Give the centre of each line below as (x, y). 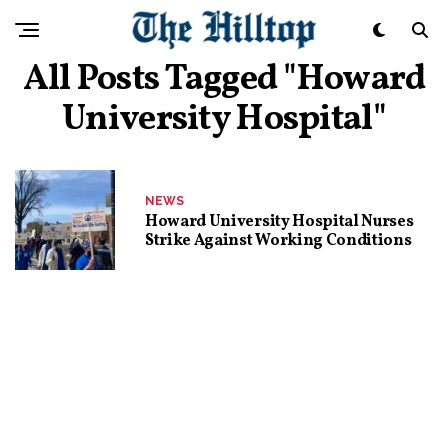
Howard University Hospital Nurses (279, 221)
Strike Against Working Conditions (278, 240)
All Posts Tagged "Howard (224, 80)
